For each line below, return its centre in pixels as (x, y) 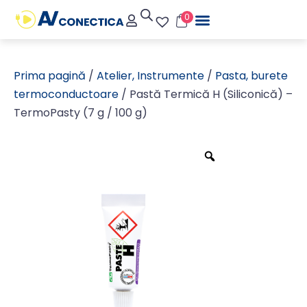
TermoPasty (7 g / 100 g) (81, 113)
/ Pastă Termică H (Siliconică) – (206, 94)
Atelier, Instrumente (150, 76)
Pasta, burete (251, 76)
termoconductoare (66, 94)
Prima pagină (50, 76)
